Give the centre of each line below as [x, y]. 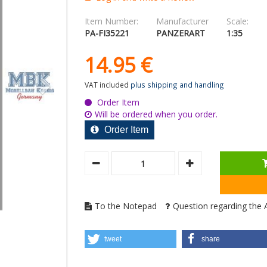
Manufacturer [182, 21]
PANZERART [180, 33]
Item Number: [111, 21]
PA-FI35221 [107, 33]
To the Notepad [125, 206]
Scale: [237, 21]
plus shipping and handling [177, 85]
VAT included [106, 85]
